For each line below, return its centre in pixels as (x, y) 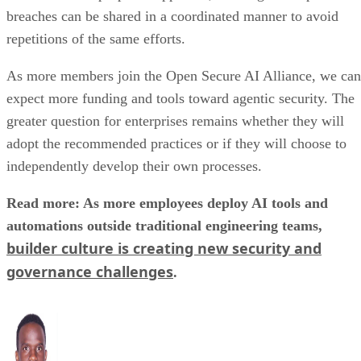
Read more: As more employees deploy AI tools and (167, 203)
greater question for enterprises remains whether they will (175, 120)
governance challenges (90, 271)
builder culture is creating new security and (164, 248)
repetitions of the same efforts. (96, 38)
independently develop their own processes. (136, 166)
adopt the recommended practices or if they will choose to (176, 143)
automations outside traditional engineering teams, (164, 225)
